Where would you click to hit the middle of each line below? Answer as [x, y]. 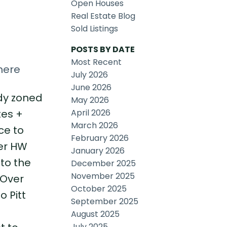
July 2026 [90, 75]
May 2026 [90, 100]
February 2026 [100, 138]
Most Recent [97, 62]
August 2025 [96, 214]
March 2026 [95, 126]
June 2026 [91, 88]
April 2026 [91, 113]
